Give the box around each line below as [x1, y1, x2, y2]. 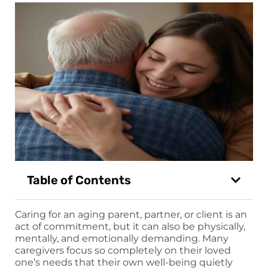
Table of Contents [27, 173, 131, 188]
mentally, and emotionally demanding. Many [15, 233, 229, 245]
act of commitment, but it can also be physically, [15, 221, 245, 233]
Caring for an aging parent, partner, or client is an [15, 209, 247, 221]
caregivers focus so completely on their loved [15, 245, 231, 257]
